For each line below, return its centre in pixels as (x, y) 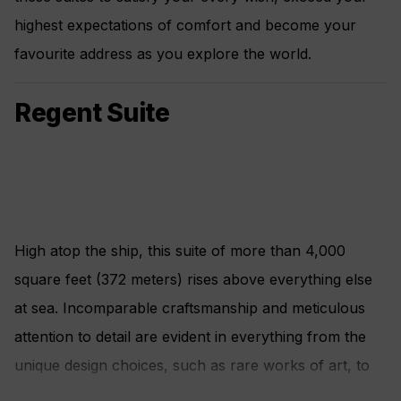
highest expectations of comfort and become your (185, 25)
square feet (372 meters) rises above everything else (193, 279)
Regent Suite (92, 112)
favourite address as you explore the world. (163, 53)
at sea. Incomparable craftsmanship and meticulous (190, 307)
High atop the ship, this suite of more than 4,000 (180, 250)
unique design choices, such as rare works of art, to (192, 365)
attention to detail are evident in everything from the (190, 336)
